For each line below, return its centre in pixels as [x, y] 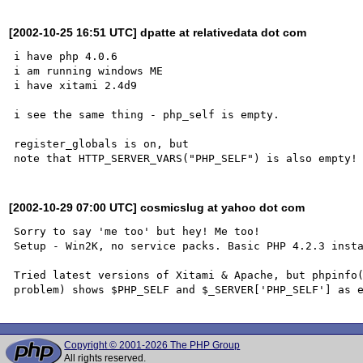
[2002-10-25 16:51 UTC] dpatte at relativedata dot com [158, 32]
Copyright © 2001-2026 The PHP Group [152, 345]
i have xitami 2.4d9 [76, 85]
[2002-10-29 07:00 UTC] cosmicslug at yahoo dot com [157, 207]
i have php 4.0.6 [69, 56]
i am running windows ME [89, 70]
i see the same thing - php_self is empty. [147, 114]
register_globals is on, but [105, 143]
